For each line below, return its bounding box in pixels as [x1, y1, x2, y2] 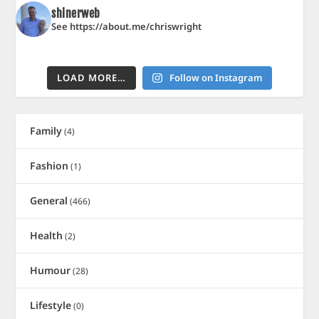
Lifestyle [30, 298, 72, 313]
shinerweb [51, 6, 100, 21]
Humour [30, 263, 71, 278]
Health [30, 229, 63, 243]
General [30, 194, 68, 208]
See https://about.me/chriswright [51, 20, 202, 33]
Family [30, 124, 63, 138]
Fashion [30, 159, 69, 173]
